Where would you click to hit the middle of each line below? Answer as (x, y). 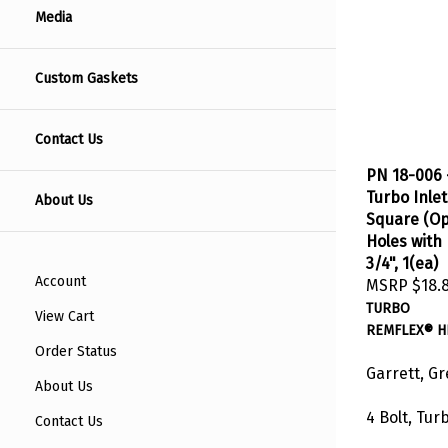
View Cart (64, 317)
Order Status (76, 352)
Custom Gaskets (86, 79)
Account (60, 282)
